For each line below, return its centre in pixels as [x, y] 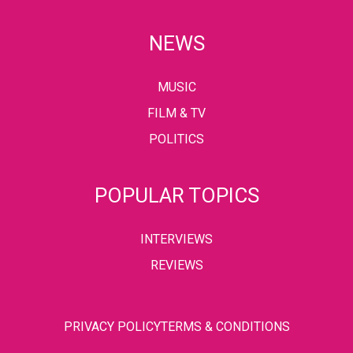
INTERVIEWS [176, 239]
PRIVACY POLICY [112, 326]
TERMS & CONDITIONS [225, 326]
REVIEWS [176, 265]
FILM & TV [176, 113]
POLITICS [176, 139]
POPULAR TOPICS [176, 195]
